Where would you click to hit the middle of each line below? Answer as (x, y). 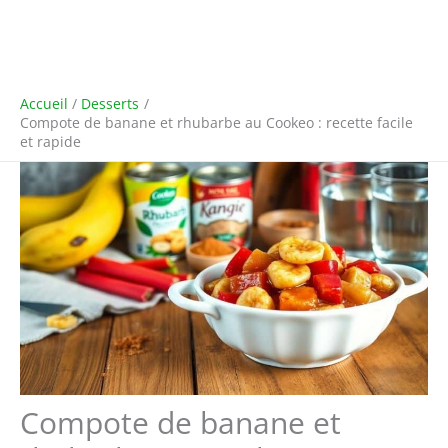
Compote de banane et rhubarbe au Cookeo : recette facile (216, 122)
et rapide (50, 141)
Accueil (44, 103)
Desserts (110, 103)
